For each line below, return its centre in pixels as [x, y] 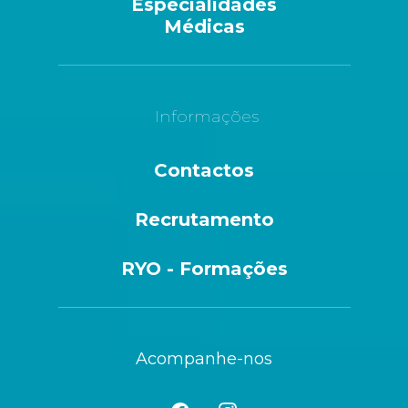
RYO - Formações [204, 268]
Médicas [204, 26]
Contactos [204, 170]
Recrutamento [204, 219]
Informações [206, 116]
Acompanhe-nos [204, 358]
